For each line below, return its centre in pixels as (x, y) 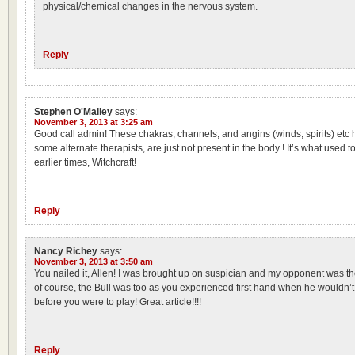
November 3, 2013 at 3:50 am (94, 261)
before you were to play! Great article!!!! (118, 302)
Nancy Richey (66, 251)
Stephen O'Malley (73, 112)
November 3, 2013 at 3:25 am (94, 122)
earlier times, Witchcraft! (85, 162)
